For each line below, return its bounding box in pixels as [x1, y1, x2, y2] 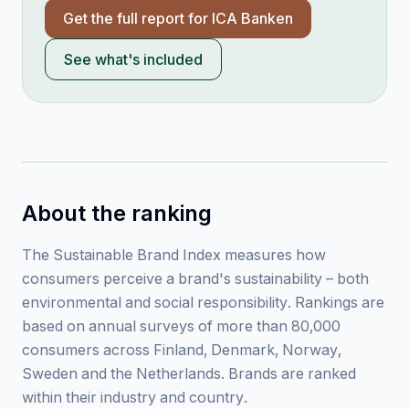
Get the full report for [63, 9, 212, 27]
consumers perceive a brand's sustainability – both [22, 269, 369, 288]
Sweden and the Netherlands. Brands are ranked [22, 364, 356, 383]
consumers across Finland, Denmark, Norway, [22, 341, 341, 359]
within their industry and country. [22, 388, 247, 406]
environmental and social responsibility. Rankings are [22, 293, 384, 311]
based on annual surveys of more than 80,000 [22, 317, 341, 335]
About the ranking [22, 200, 212, 226]
